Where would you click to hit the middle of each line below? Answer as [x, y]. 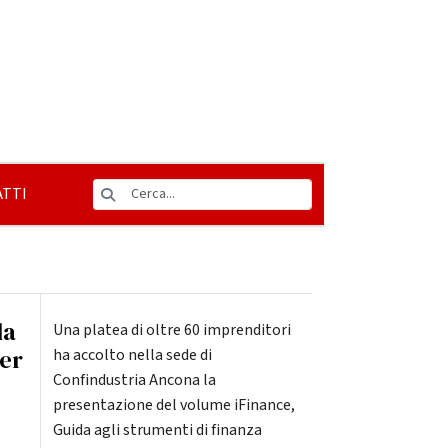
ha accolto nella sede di [132, 355]
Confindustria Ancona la [134, 380]
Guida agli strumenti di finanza [157, 430]
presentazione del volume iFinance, [173, 405]
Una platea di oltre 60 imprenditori [171, 330]
